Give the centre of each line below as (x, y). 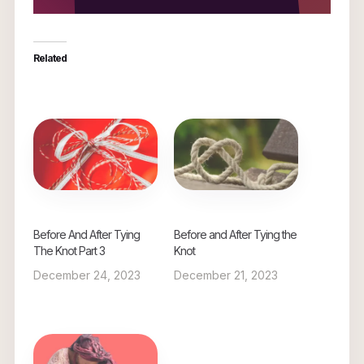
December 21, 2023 (226, 275)
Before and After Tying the (235, 234)
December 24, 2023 (87, 275)
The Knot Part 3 (69, 250)
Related (50, 58)
